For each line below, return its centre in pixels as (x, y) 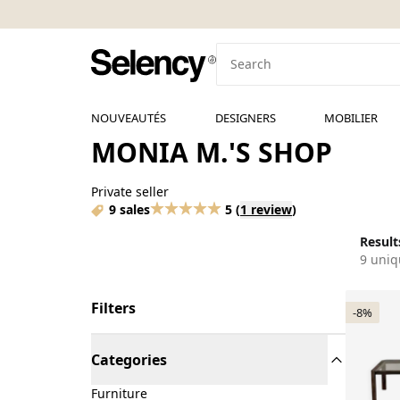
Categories (129, 360)
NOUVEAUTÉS (129, 118)
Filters (113, 308)
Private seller (130, 192)
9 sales (129, 209)
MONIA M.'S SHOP (212, 152)
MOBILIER (351, 118)
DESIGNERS (245, 118)
